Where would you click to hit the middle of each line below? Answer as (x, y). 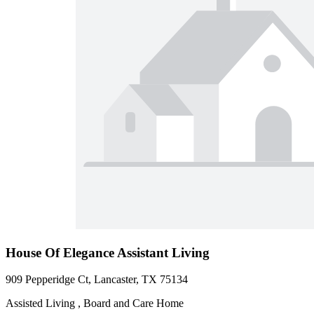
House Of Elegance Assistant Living (108, 252)
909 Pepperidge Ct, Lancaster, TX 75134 (97, 280)
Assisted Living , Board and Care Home (95, 303)
